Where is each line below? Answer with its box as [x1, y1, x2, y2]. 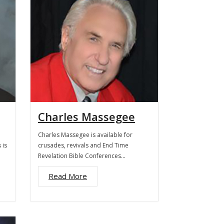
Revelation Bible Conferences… [38, 151, 125, 160]
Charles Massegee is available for [38, 130, 132, 139]
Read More [48, 171, 87, 181]
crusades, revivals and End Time [38, 141, 128, 149]
